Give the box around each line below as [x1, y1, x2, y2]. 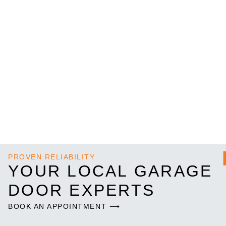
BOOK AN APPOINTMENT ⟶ [8, 202, 121, 210]
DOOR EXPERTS [8, 181, 155, 199]
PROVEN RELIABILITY [8, 152, 95, 161]
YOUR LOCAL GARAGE [8, 161, 213, 180]
